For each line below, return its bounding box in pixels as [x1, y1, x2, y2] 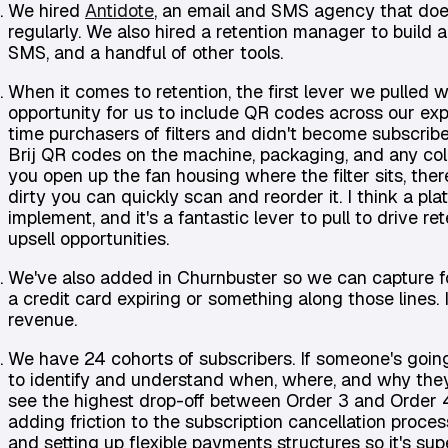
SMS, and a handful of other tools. [8, 41, 298, 64]
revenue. [8, 308, 82, 331]
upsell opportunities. [8, 227, 174, 250]
